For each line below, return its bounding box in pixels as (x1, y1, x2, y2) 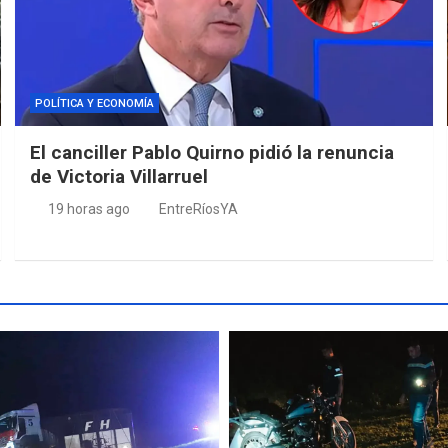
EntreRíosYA (159, 200, 239, 217)
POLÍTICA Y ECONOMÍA (35, 96, 155, 110)
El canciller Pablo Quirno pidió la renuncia (30, 140, 395, 164)
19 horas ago (47, 200, 130, 217)
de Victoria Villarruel (30, 164, 209, 188)
